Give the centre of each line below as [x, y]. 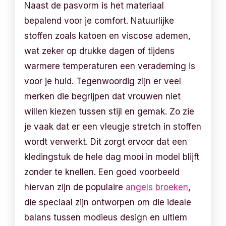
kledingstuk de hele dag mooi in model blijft [112, 157]
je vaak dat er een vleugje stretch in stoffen [113, 126]
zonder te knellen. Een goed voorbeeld [102, 172]
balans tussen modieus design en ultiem [106, 217]
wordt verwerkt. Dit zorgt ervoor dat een [106, 142]
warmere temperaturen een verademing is [110, 66]
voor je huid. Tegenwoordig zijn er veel [103, 81]
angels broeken [157, 187]
